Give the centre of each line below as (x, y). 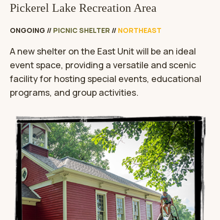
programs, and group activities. (74, 93)
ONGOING (27, 30)
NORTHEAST (140, 30)
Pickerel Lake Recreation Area (83, 8)
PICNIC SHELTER (82, 30)
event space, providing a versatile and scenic (103, 65)
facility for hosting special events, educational (106, 79)
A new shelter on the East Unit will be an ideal (103, 51)
